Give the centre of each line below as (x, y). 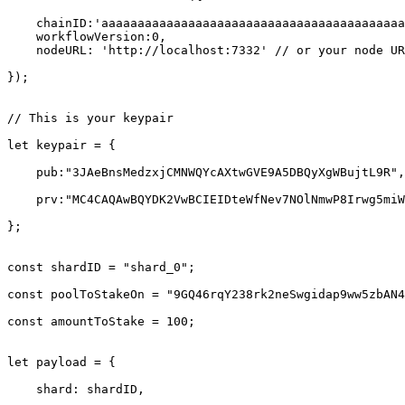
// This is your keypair (90, 118)
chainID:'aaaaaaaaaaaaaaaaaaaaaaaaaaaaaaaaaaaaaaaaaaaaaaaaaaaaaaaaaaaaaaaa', (22, 23)
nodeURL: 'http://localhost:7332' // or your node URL (22, 50)
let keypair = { (61, 145)
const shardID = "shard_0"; (101, 267)
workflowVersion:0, (22, 37)
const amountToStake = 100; (101, 321)
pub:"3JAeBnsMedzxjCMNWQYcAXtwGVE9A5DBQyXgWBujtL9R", (22, 172)
